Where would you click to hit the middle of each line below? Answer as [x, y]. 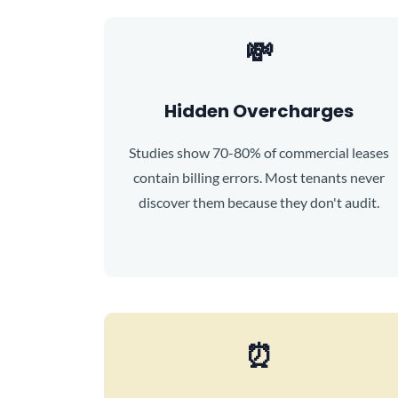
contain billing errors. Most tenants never [259, 177]
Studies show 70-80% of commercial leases [259, 152]
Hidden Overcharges [259, 111]
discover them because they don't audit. [259, 202]
